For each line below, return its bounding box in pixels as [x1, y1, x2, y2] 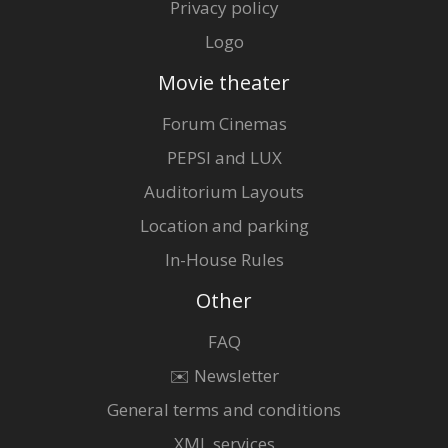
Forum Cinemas [161, 111, 287, 135]
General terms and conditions [107, 397, 341, 421]
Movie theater [158, 68, 290, 96]
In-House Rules [164, 247, 284, 271]
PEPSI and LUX [166, 145, 282, 169]
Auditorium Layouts [144, 179, 304, 203]
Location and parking [139, 213, 309, 237]
